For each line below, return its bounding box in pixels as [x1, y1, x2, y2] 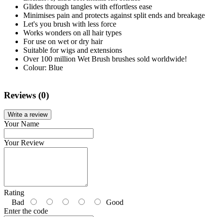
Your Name [4, 120, 39, 128]
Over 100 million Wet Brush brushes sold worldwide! [23, 54, 187, 63]
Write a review [8, 111, 47, 119]
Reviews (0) [4, 90, 49, 100]
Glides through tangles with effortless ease [23, 2, 152, 11]
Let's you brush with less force [23, 19, 116, 28]
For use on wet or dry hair [23, 37, 103, 46]
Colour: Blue [23, 63, 63, 72]
